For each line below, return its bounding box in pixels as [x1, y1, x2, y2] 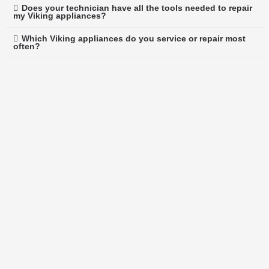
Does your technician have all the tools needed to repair [21, 4, 252, 13]
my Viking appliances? [13, 11, 106, 21]
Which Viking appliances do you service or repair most [21, 34, 246, 44]
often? [13, 42, 40, 52]
